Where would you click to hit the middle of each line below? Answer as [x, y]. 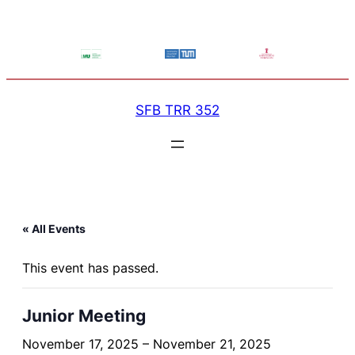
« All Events [54, 229]
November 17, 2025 [80, 344]
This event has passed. [90, 268]
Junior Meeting [84, 316]
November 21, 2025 [212, 344]
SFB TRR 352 [177, 110]
